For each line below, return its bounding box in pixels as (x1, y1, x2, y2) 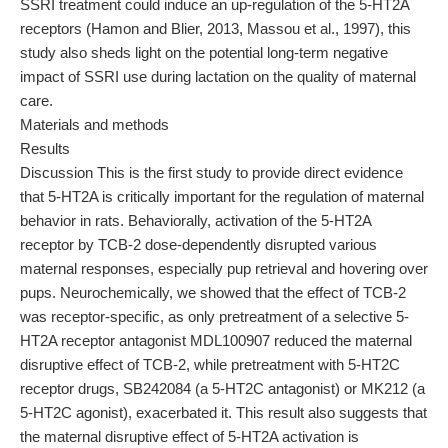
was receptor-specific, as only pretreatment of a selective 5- (20, 308, 409, 325)
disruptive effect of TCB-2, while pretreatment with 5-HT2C (20, 356, 400, 373)
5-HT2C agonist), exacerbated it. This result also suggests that (20, 404, 427, 421)
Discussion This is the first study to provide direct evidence (20, 164, 403, 181)
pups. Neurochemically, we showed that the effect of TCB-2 (20, 284, 406, 301)
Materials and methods (20, 116, 169, 133)
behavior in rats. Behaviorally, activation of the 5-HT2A (20, 212, 371, 229)
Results (20, 140, 70, 157)
